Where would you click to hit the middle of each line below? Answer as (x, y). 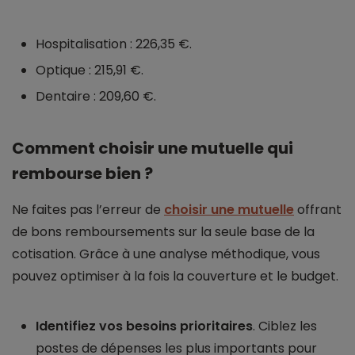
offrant (318, 210)
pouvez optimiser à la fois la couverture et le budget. (175, 277)
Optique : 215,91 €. (90, 71)
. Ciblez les (285, 326)
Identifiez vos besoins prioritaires (144, 326)
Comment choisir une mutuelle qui (153, 149)
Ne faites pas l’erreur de (88, 210)
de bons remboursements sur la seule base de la (163, 232)
